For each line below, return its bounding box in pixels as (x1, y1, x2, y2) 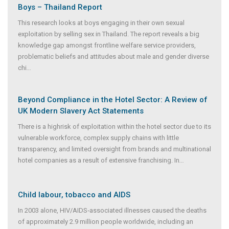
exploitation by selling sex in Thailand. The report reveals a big (18, 30, 199, 38)
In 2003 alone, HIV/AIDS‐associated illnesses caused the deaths (18, 207, 207, 215)
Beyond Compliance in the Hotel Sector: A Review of (18, 95, 208, 105)
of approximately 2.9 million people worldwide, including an (18, 218, 193, 226)
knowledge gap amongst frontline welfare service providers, (18, 41, 196, 50)
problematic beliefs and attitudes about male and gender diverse (18, 53, 209, 61)
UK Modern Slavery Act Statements (18, 106, 144, 116)
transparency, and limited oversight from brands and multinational (18, 145, 211, 153)
